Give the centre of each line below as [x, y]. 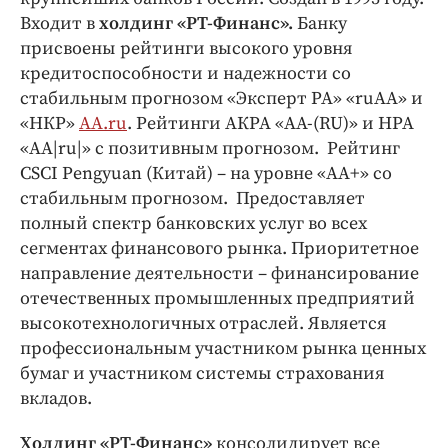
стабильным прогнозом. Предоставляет [192, 198]
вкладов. [58, 398]
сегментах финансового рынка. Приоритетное [219, 248]
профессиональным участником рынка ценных [223, 348]
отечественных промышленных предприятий [217, 298]
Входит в [59, 23]
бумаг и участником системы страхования [202, 373]
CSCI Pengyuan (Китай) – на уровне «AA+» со [206, 173]
